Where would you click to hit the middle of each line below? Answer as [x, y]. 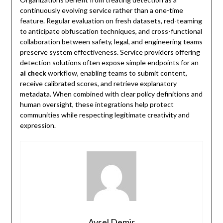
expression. [38, 125]
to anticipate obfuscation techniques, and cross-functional [111, 31]
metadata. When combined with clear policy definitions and [111, 94]
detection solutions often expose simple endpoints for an [109, 63]
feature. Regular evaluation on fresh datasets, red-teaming [111, 21]
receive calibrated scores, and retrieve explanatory [98, 84]
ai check [33, 73]
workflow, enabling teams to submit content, [116, 73]
